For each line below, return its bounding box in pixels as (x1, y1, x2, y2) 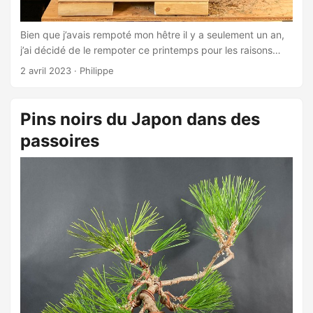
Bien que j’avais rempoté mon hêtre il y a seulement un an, (20, 29, 284, 41)
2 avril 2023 (20, 65, 71, 77)
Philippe (80, 65, 114, 77)
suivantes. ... (20, 59, 78, 72)
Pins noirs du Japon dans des (20, 109, 260, 130)
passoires (20, 131, 99, 152)
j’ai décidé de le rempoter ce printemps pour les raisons (20, 44, 272, 57)
